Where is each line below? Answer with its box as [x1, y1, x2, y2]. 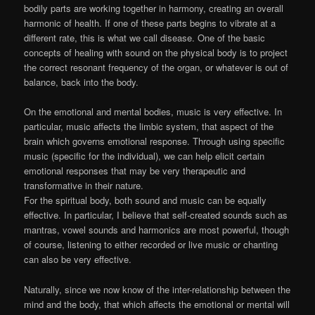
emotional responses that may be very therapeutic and [24, 164, 246, 178]
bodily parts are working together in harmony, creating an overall [24, 1, 284, 15]
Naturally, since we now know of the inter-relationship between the [24, 282, 291, 296]
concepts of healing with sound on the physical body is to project [24, 46, 288, 60]
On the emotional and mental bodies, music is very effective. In [24, 105, 283, 119]
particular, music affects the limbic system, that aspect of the [24, 120, 274, 134]
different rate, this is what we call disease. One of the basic [24, 31, 266, 45]
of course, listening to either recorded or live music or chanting [24, 238, 278, 252]
